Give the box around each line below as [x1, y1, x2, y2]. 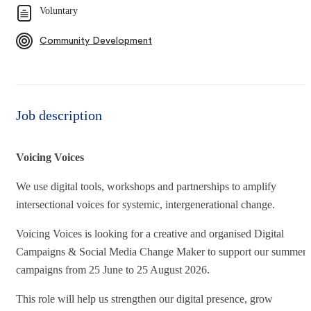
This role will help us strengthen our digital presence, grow [16, 292, 273, 305]
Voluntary [40, 5, 78, 16]
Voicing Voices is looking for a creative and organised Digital [16, 227, 284, 239]
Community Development [40, 35, 152, 46]
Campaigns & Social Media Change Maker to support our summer [16, 245, 306, 258]
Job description [16, 107, 102, 123]
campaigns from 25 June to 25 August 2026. [16, 263, 210, 276]
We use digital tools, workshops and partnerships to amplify [16, 180, 276, 192]
